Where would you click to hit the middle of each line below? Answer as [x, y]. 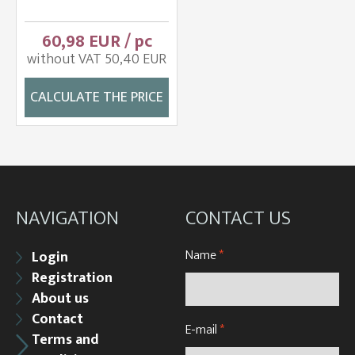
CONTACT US [238, 218]
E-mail [202, 330]
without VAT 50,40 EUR [97, 59]
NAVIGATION [67, 218]
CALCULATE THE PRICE [97, 97]
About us [60, 298]
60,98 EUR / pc [97, 41]
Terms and [65, 340]
